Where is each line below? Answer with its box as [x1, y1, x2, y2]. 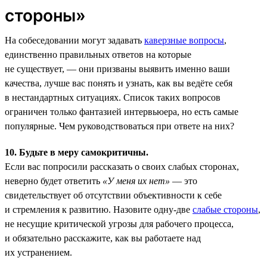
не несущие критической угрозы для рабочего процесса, [5, 218, 234, 229]
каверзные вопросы [144, 35, 224, 45]
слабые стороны [193, 204, 258, 215]
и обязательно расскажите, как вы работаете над [5, 232, 201, 243]
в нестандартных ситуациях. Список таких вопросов [5, 92, 221, 103]
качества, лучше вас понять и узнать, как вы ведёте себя [5, 77, 232, 88]
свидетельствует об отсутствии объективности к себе [5, 190, 222, 200]
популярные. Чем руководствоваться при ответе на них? [5, 120, 234, 131]
